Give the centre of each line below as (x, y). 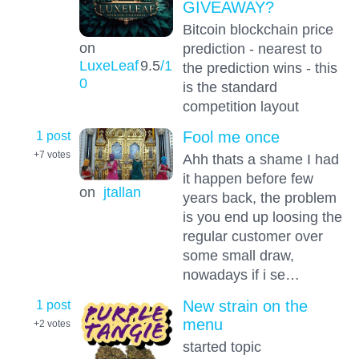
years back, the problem (259, 198)
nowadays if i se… (241, 275)
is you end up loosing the (262, 217)
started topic (222, 346)
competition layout (240, 106)
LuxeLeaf (109, 65)
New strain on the (245, 306)
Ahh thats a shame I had (260, 159)
